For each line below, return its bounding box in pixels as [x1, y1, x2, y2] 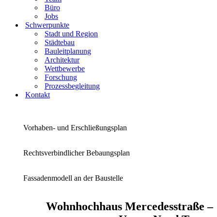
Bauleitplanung [45, 47, 91, 55]
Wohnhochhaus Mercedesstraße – [46, 200, 213, 213]
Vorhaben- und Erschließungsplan [23, 124, 127, 132]
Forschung [45, 73, 77, 81]
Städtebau [45, 38, 75, 46]
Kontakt [25, 91, 50, 99]
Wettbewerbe [45, 64, 85, 73]
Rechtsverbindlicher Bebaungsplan [23, 149, 130, 157]
